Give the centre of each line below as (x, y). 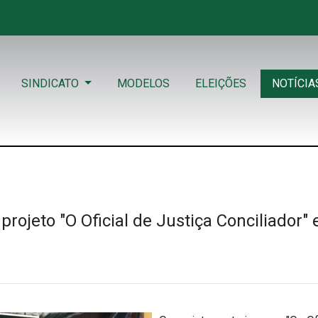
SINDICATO (51, 83)
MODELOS (143, 83)
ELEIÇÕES (220, 83)
